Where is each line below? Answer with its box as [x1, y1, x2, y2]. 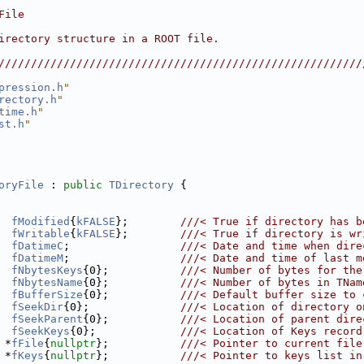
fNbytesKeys [11, 264, 83, 276]
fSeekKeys [11, 325, 70, 337]
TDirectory [109, 179, 174, 191]
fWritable [11, 227, 70, 240]
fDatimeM [11, 252, 63, 264]
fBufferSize [11, 288, 83, 301]
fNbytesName [11, 276, 83, 288]
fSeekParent [11, 313, 83, 325]
